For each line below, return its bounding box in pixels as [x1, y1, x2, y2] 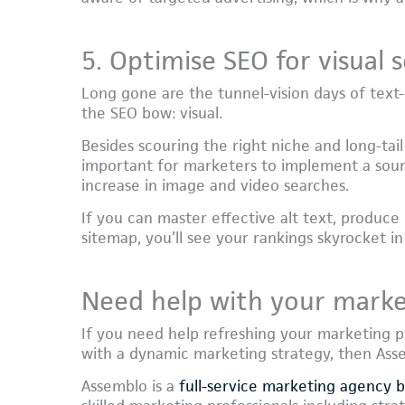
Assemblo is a [81, 375, 179, 396]
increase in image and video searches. [81, 175, 349, 196]
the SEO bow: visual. [81, 103, 222, 124]
